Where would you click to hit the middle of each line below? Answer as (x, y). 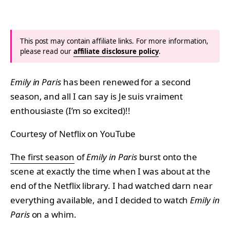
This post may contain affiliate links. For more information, (114, 41)
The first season (42, 157)
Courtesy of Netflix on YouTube (73, 133)
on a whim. (53, 214)
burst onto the (167, 157)
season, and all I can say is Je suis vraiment (97, 96)
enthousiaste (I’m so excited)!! (70, 110)
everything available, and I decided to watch (100, 200)
